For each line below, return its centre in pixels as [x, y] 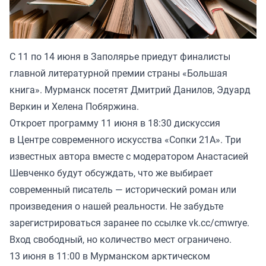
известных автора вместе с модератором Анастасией [129, 156]
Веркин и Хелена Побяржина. [74, 107]
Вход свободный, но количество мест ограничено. [121, 240]
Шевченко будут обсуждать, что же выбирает [111, 173]
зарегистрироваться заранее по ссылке [99, 223]
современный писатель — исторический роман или [123, 190]
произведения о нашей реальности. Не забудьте [116, 206]
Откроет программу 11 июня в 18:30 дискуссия [115, 123]
